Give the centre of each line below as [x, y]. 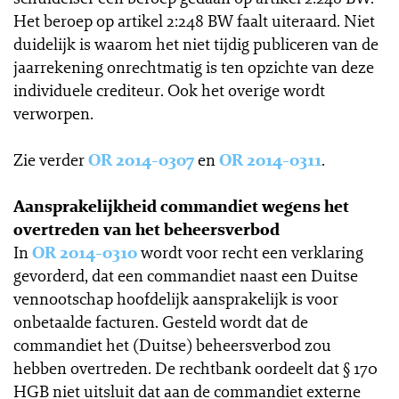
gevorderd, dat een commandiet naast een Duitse [186, 275]
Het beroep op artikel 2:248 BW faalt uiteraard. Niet [194, 20]
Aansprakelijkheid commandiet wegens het [181, 206]
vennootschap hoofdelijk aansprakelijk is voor [176, 298]
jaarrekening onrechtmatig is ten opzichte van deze [194, 67]
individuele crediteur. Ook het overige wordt [169, 90]
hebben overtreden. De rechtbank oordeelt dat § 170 [195, 368]
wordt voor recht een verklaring [250, 252]
